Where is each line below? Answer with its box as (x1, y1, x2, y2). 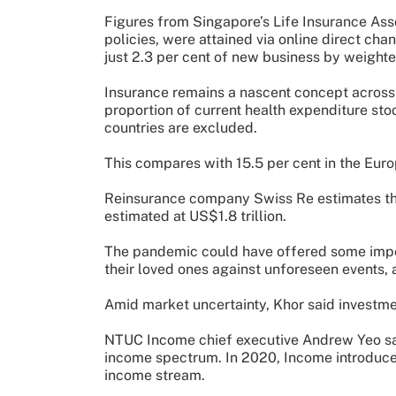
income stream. (104, 366, 205, 384)
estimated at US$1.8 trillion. (104, 207, 286, 225)
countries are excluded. (104, 118, 257, 136)
